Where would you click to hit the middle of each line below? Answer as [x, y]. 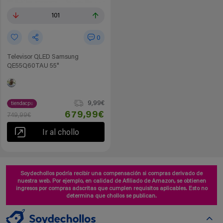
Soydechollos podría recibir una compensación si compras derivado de [111, 173]
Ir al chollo [61, 133]
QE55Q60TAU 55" [33, 66]
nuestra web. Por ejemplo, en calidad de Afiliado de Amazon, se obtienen [111, 181]
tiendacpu [22, 104]
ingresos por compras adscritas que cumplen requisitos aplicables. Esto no [111, 188]
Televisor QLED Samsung [43, 57]
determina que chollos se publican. [111, 196]
